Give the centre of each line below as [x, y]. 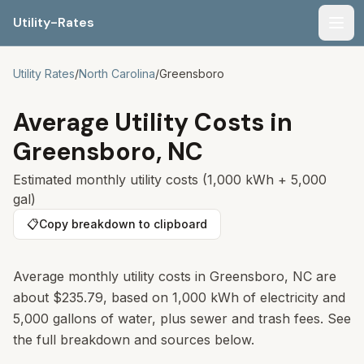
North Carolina [117, 74]
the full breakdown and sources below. [134, 340]
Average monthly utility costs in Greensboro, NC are [175, 276]
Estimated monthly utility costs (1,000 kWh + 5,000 [170, 180]
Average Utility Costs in [153, 122]
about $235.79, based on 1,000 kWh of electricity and [179, 297]
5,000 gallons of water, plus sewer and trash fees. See [182, 318]
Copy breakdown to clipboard [123, 224]
